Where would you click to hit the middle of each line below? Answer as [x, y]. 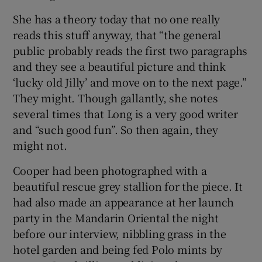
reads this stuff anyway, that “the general [117, 34]
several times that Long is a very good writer [125, 113]
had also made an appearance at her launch [124, 201]
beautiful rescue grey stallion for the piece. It [128, 186]
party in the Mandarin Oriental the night [116, 217]
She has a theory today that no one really [117, 18]
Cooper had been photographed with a [110, 170]
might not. [40, 145]
